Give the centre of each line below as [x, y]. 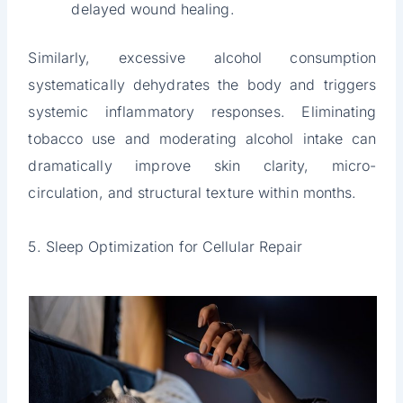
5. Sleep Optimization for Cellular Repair [166, 247]
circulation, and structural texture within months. [193, 193]
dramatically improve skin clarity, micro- [202, 166]
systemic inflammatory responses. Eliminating [202, 112]
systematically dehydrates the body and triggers [202, 85]
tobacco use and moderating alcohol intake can [202, 139]
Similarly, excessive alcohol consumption [202, 58]
